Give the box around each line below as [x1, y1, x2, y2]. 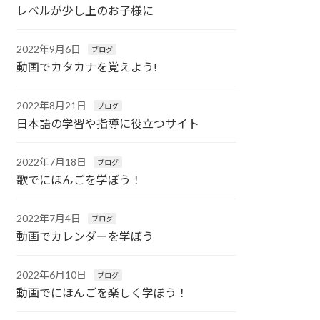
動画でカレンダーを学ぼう [16, 229, 154, 244]
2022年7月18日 [16, 156, 87, 169]
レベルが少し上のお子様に [16, 4, 154, 18]
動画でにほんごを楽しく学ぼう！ [16, 286, 189, 300]
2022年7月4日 [16, 212, 81, 225]
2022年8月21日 [16, 99, 87, 112]
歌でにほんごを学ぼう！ [16, 173, 143, 187]
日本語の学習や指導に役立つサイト [16, 116, 200, 131]
